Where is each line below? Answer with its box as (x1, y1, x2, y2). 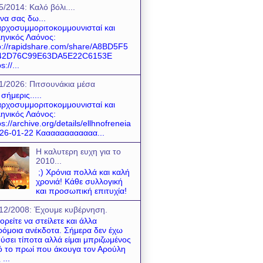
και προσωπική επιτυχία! (35, 186, 129, 195)
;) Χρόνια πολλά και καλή (35, 167, 130, 177)
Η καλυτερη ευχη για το (35, 146, 121, 156)
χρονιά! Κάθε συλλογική (35, 176, 123, 186)
